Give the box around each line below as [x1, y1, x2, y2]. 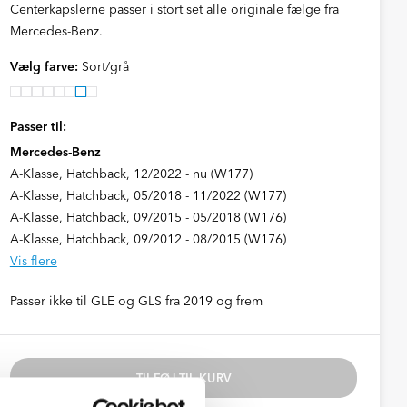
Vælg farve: [9, 58, 82, 74]
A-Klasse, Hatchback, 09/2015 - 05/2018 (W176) [9, 209, 286, 225]
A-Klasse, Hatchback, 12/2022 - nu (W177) [9, 165, 253, 182]
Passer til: [9, 118, 66, 134]
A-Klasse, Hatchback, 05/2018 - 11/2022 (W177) [9, 187, 286, 203]
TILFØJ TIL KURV [135, 371, 232, 385]
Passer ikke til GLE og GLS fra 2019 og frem [9, 293, 263, 309]
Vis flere [9, 253, 57, 269]
